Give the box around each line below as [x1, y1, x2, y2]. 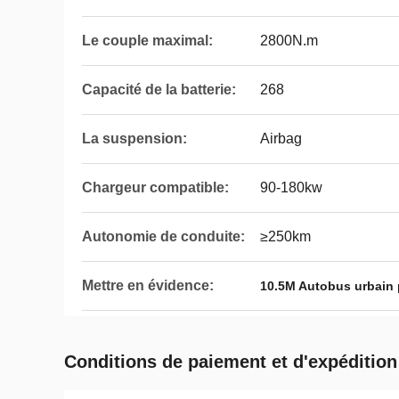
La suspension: [82, 131, 187, 146]
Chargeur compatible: [82, 180, 229, 195]
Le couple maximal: [82, 33, 213, 48]
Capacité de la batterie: [82, 82, 236, 97]
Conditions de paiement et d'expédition [64, 352, 397, 371]
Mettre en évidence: [82, 278, 214, 293]
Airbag [260, 131, 302, 146]
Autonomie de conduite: [82, 229, 245, 244]
